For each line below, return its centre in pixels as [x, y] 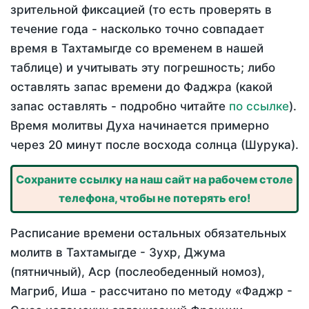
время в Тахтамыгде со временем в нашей [137, 49]
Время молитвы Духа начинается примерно [140, 126]
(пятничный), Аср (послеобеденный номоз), [138, 272]
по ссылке [259, 107]
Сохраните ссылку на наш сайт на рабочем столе [154, 180]
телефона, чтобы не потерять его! [154, 198]
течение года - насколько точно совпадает [137, 29]
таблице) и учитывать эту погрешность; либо [143, 68]
